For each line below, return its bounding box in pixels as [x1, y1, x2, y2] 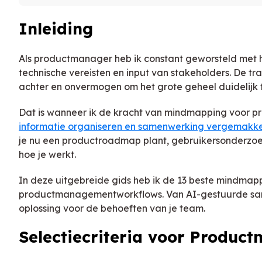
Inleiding [19, 19, 93, 39]
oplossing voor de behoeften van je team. [19, 202, 205, 214]
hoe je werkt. [19, 148, 76, 160]
